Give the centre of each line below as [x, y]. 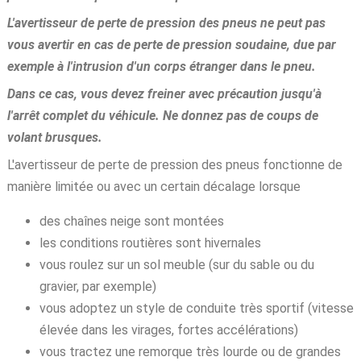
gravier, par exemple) [98, 286]
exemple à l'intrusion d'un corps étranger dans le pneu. [161, 66]
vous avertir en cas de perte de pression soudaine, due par [171, 44]
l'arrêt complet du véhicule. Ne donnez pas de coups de [162, 115]
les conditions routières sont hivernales [150, 243]
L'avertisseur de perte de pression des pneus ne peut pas [166, 23]
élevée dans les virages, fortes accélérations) [168, 330]
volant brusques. [54, 137]
